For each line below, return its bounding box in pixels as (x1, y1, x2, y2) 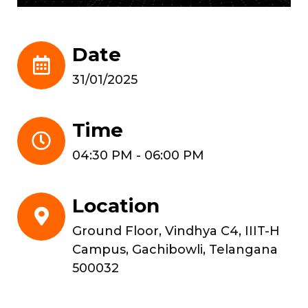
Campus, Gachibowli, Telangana (72, 242, 278, 258)
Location (72, 194, 159, 218)
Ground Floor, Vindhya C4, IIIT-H (72, 223, 280, 239)
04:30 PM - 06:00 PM (72, 148, 204, 164)
